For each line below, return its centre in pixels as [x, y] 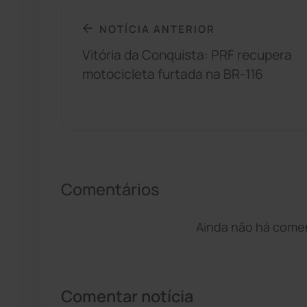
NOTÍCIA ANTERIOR [157, 28]
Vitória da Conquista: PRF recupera [187, 55]
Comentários [110, 189]
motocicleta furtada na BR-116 [173, 74]
